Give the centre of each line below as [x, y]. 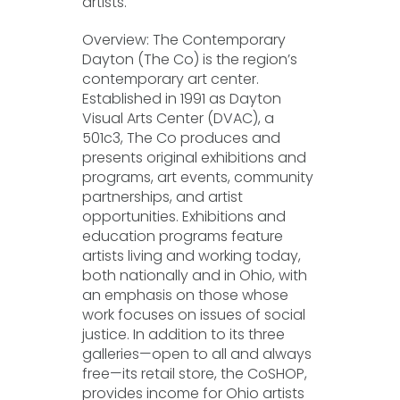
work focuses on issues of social [194, 315]
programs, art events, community [198, 177]
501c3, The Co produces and [182, 138]
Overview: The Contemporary [184, 40]
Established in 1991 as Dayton [182, 99]
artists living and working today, [192, 256]
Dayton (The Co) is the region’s [190, 59]
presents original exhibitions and [195, 158]
